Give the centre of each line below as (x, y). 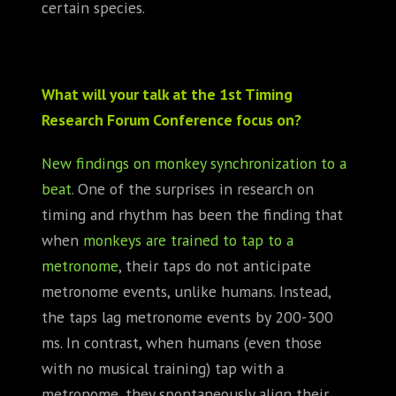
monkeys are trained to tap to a (188, 240)
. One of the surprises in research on (193, 188)
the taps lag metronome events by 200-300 (187, 316)
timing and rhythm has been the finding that (192, 214)
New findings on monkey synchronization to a (194, 163)
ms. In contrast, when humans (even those (182, 342)
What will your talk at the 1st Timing (167, 94)
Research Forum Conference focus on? (171, 119)
